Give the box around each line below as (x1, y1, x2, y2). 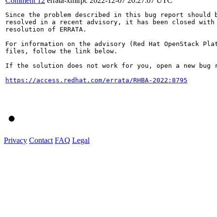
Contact (29, 136, 53, 144)
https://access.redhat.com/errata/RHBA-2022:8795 (5, 76, 187, 84)
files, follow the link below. (5, 47, 118, 55)
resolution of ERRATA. (5, 25, 87, 33)
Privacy (4, 136, 27, 144)
